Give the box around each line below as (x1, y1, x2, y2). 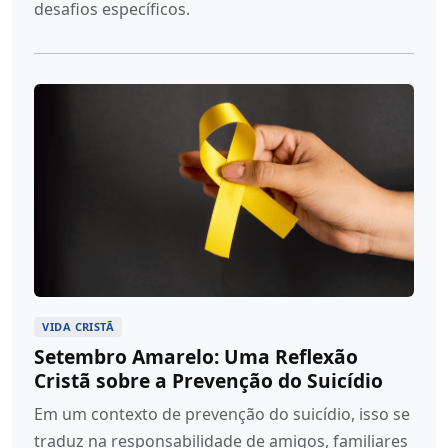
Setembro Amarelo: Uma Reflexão (34, 343, 359, 371)
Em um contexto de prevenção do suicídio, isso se (34, 403, 411, 426)
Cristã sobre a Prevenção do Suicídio (34, 367, 384, 395)
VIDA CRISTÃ (42, 319, 115, 335)
